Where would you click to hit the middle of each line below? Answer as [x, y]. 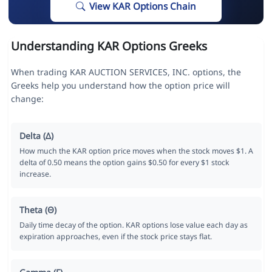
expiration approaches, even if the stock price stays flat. [115, 237]
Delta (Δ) [36, 136]
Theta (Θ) [38, 210]
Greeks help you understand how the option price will [120, 86]
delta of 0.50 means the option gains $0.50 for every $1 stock [124, 163]
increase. [35, 174]
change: [27, 99]
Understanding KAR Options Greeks [109, 46]
